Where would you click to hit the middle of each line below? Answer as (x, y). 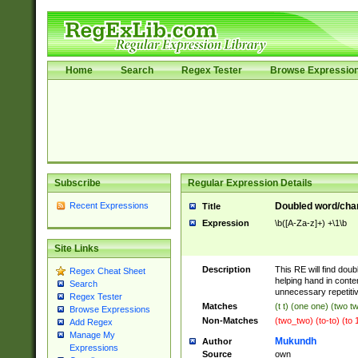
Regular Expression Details (250, 183)
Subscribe (77, 183)
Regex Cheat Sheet (107, 271)
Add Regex (91, 322)
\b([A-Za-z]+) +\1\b (310, 223)
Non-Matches (230, 320)
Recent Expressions (109, 205)
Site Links (76, 249)
